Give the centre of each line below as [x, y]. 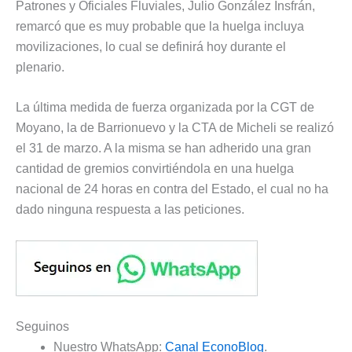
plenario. [40, 67]
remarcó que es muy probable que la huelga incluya [160, 26]
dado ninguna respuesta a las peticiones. [130, 210]
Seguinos [42, 326]
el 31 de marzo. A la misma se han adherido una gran [163, 148]
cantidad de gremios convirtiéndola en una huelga [155, 169]
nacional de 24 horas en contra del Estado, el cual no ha [172, 189]
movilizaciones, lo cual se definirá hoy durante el [151, 46]
